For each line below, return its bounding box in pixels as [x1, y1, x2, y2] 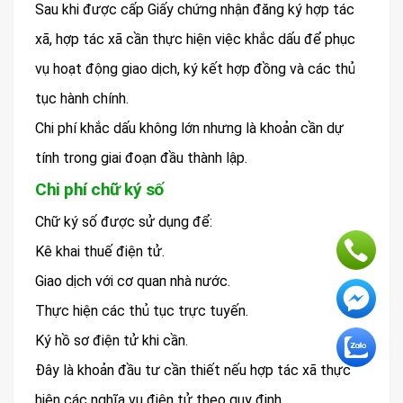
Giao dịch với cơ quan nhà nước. [35, 272, 230, 290]
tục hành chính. [35, 89, 129, 107]
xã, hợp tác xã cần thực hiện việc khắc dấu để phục [35, 30, 355, 48]
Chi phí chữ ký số [35, 178, 164, 200]
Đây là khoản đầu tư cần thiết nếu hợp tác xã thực [35, 361, 351, 379]
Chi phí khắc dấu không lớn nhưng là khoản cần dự [35, 119, 344, 137]
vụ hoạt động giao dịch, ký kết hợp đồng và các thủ [35, 59, 355, 77]
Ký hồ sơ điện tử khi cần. [35, 331, 188, 349]
